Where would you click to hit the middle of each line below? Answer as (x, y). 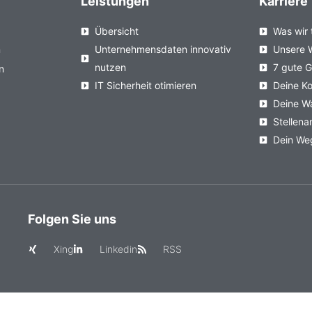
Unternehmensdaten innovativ (163, 49)
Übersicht (116, 31)
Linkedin (118, 249)
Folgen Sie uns (72, 219)
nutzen (110, 68)
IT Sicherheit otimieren (145, 86)
